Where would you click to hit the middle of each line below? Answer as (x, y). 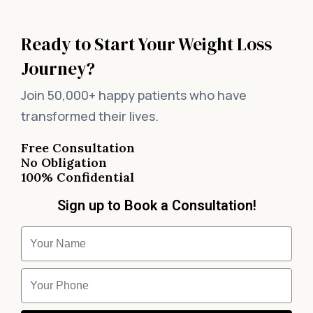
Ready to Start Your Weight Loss (146, 44)
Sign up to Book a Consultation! (156, 206)
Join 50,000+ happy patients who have (134, 95)
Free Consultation (78, 148)
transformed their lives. (90, 116)
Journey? (58, 69)
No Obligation (64, 163)
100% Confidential (78, 177)
